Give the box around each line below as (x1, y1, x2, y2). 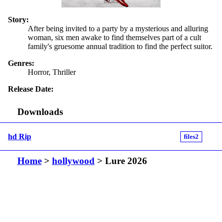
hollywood (52, 156, 95, 166)
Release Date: (8, 84, 54, 93)
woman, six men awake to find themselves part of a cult (28, 33, 201, 42)
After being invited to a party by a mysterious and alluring (28, 24, 208, 33)
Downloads (17, 107, 63, 117)
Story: (8, 15, 29, 24)
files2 (184, 133, 199, 140)
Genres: (8, 58, 34, 67)
